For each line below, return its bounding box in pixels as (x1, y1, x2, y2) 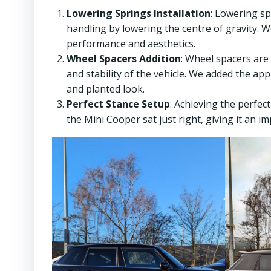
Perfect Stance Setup (67, 97, 170, 111)
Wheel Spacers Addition (67, 52, 181, 65)
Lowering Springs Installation (67, 7, 211, 20)
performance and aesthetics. (67, 37, 195, 50)
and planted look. (67, 82, 145, 96)
